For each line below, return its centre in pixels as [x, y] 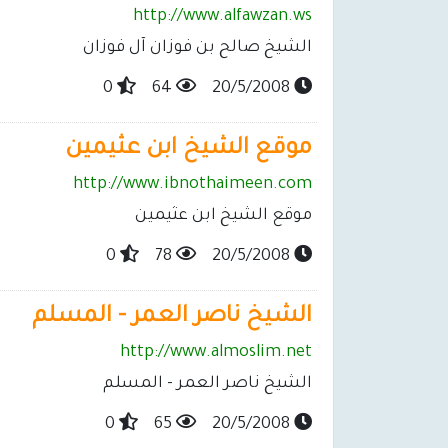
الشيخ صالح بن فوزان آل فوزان [197, 48]
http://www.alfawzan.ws [222, 17]
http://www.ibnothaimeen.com [192, 185]
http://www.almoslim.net [216, 353]
